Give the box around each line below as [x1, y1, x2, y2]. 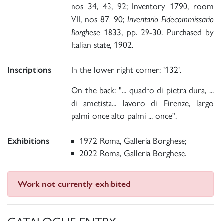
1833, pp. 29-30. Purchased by [100, 27, 214, 37]
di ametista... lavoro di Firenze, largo [71, 98, 214, 109]
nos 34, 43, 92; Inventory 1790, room [71, 1, 214, 12]
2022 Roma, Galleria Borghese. [79, 148, 186, 159]
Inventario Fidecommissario [127, 14, 214, 25]
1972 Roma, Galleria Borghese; [79, 135, 186, 146]
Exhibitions [7, 135, 49, 147]
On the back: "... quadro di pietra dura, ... [71, 85, 214, 96]
